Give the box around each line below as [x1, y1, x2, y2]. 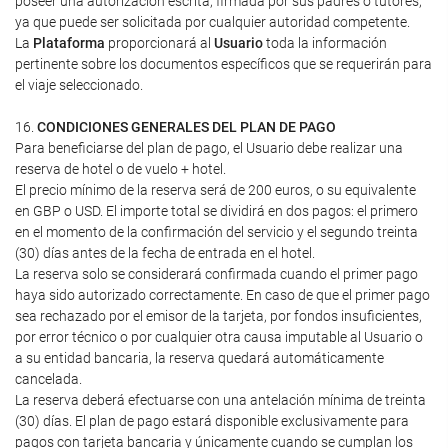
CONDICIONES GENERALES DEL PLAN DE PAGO [37, 119, 336, 135]
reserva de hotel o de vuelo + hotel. [15, 161, 226, 177]
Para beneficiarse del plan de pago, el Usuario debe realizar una [15, 140, 403, 156]
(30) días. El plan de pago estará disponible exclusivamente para [15, 413, 409, 429]
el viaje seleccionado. [15, 77, 143, 93]
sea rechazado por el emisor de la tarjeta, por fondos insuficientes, [15, 308, 422, 324]
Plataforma [33, 35, 105, 51]
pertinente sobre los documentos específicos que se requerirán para [15, 56, 432, 72]
